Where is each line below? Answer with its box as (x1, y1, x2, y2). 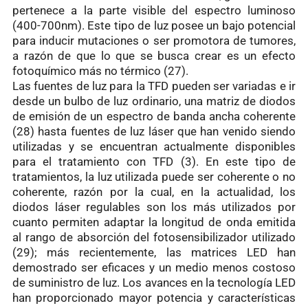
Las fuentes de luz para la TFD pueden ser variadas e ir (12, 78, 296, 93)
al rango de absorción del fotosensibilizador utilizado (12, 230, 296, 244)
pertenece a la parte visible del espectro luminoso (12, 3, 296, 17)
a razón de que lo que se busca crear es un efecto (12, 48, 296, 63)
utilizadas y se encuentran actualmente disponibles (12, 139, 296, 153)
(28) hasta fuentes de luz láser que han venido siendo (12, 124, 296, 138)
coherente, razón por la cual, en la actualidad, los (12, 184, 296, 199)
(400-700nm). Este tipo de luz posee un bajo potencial (12, 18, 296, 32)
